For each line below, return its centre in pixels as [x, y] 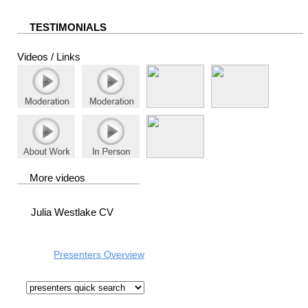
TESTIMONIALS [68, 27]
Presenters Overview [99, 255]
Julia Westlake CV [72, 212]
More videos [57, 178]
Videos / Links [49, 57]
